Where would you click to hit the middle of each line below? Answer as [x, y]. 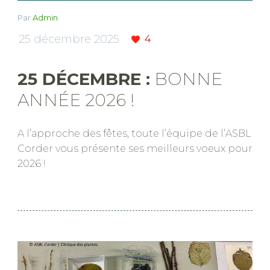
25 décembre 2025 [69, 39]
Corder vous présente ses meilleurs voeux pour [135, 149]
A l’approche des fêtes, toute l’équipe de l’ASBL [134, 134]
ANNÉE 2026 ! [76, 100]
